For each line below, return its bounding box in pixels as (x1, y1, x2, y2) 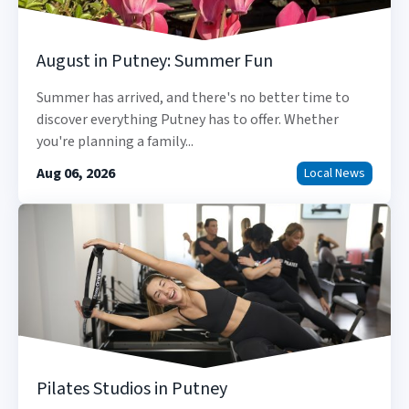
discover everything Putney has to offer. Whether (37, 110, 339, 131)
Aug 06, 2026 (37, 163, 115, 184)
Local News (304, 164, 365, 184)
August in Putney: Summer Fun (37, 48, 273, 75)
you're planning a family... (37, 131, 194, 152)
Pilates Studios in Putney (37, 376, 227, 403)
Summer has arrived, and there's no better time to (37, 88, 350, 109)
